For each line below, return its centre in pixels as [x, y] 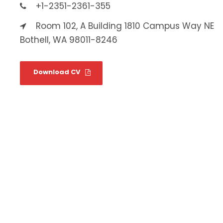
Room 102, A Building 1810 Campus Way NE [125, 26]
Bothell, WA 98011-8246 [69, 40]
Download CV [57, 72]
